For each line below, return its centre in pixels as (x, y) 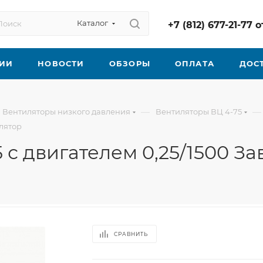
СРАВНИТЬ (131, 234)
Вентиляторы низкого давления (66, 112)
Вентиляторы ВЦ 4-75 (199, 112)
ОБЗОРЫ (130, 63)
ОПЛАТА (195, 63)
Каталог (92, 23)
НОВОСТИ (61, 63)
